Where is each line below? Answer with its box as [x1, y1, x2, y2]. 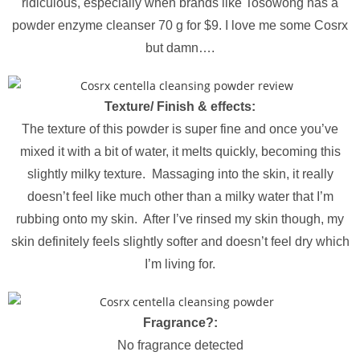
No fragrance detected [117, 338, 243, 352]
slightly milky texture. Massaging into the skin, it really [27, 167, 333, 181]
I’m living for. [145, 257, 215, 271]
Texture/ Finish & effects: [104, 100, 256, 113]
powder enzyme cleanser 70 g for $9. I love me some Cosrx [12, 18, 348, 32]
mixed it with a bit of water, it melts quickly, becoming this [19, 145, 341, 158]
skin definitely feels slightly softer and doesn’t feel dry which [10, 235, 350, 248]
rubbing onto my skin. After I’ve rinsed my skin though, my [16, 212, 344, 226]
